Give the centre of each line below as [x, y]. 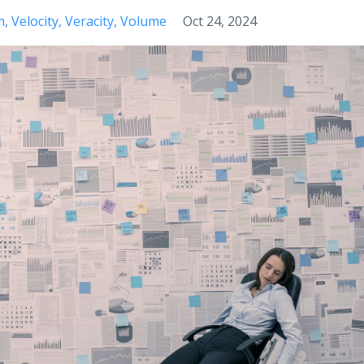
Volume [143, 21]
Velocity [35, 21]
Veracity [89, 21]
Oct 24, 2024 [220, 21]
